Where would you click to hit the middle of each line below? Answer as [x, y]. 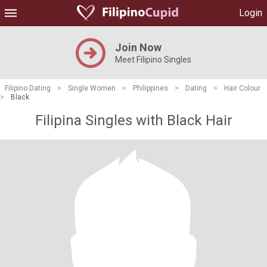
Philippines [150, 88]
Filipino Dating [28, 88]
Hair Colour [242, 88]
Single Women [92, 88]
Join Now [138, 47]
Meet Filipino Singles [153, 60]
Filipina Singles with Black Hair [133, 120]
